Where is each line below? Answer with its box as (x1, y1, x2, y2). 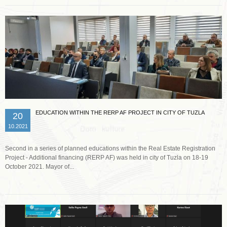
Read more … (95, 165, 134, 172)
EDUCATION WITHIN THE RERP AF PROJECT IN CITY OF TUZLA (35, 109, 205, 116)
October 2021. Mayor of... (5, 163, 74, 171)
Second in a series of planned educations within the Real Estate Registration (5, 145, 215, 153)
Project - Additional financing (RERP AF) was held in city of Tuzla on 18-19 (5, 154, 208, 162)
